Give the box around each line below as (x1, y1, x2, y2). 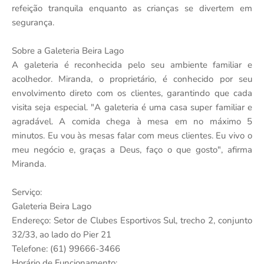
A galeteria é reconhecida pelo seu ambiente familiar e (12, 58, 252, 71)
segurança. (12, 16, 54, 28)
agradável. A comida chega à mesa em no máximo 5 (12, 115, 252, 127)
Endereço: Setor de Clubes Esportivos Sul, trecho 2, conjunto (12, 214, 252, 226)
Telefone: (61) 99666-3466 (12, 242, 120, 255)
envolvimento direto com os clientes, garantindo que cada (12, 87, 252, 99)
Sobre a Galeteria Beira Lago (12, 44, 124, 57)
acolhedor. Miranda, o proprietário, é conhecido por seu (12, 72, 252, 85)
